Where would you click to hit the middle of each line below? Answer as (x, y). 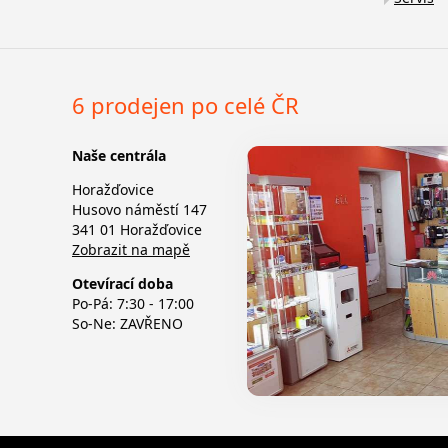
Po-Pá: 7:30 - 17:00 (133, 303)
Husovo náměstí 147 (139, 209)
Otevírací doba (122, 283)
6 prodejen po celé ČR (185, 104)
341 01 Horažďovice (137, 229)
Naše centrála (119, 155)
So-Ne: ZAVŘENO (127, 323)
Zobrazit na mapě (131, 249)
